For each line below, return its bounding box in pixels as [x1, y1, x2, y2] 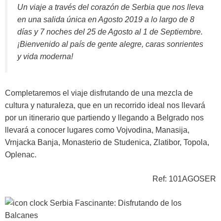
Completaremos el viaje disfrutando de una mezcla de [5, 88, 193, 97]
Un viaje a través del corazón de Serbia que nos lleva [17, 3, 204, 11]
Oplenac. [5, 150, 37, 159]
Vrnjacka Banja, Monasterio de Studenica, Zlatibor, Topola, [5, 138, 209, 147]
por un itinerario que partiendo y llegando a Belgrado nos [5, 113, 204, 122]
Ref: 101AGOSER [152, 174, 216, 183]
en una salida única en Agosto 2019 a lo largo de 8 [17, 15, 194, 24]
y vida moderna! [17, 52, 73, 61]
